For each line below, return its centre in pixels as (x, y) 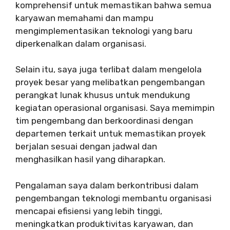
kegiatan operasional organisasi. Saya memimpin (115, 108)
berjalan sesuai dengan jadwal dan (86, 147)
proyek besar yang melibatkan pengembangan (110, 82)
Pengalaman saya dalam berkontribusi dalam (107, 185)
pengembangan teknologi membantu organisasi (113, 198)
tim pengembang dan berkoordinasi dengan (104, 121)
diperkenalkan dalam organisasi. (81, 43)
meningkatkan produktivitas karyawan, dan (104, 224)
